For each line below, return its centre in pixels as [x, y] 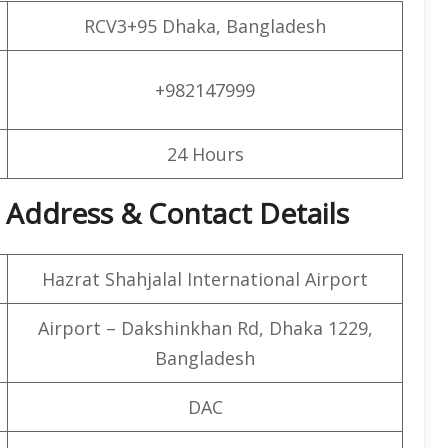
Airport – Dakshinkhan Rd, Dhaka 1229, [205, 327]
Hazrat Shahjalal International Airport [205, 278]
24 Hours [205, 153]
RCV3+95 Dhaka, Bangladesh [205, 25]
